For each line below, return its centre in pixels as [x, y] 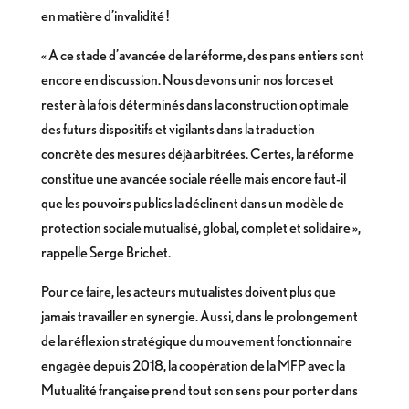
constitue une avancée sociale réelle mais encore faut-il [193, 178]
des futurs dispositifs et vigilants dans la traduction [178, 129]
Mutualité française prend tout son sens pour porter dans [199, 390]
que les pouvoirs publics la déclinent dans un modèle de [192, 203]
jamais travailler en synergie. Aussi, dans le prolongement [199, 316]
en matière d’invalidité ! [105, 16]
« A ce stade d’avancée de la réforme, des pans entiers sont [202, 55]
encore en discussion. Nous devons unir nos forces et [187, 80]
